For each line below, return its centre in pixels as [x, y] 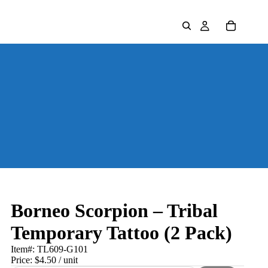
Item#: [24, 249]
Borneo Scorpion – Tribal [114, 211]
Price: [23, 260]
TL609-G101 [63, 249]
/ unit [67, 260]
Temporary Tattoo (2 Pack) [121, 233]
